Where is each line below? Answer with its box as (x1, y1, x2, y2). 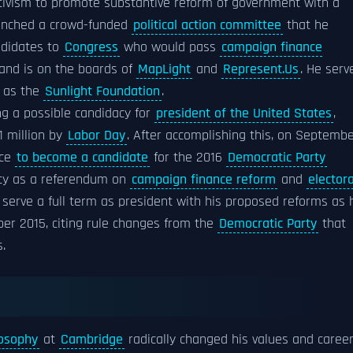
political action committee (133, 17, 281, 34)
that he (283, 17, 329, 34)
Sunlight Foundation (45, 83, 160, 100)
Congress (65, 39, 118, 56)
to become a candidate (17, 149, 148, 166)
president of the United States (156, 105, 332, 122)
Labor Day (68, 127, 125, 144)
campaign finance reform (132, 171, 276, 188)
